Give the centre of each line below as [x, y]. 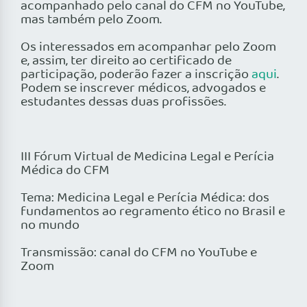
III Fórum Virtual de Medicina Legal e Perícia [147, 157]
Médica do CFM [65, 171]
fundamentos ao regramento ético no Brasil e [153, 212]
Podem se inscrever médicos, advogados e [143, 89]
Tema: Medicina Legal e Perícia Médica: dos [145, 198]
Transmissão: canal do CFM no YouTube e [139, 253]
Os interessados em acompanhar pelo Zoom [148, 48]
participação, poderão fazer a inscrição [136, 75]
